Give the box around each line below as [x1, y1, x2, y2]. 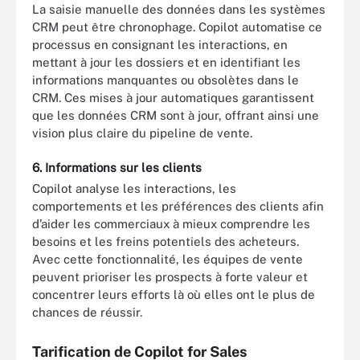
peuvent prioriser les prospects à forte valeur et [32, 269, 308, 284]
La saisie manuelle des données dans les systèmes [32, 2, 325, 16]
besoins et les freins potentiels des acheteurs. [32, 234, 299, 248]
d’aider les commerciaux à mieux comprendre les [32, 216, 310, 231]
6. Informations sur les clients [32, 160, 202, 174]
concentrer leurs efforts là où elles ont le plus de [32, 287, 315, 301]
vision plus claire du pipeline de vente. [32, 126, 252, 140]
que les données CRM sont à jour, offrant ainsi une [32, 108, 319, 122]
